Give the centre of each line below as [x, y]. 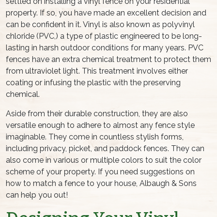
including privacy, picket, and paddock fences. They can [105, 149]
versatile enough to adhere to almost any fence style [100, 125]
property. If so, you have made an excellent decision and [106, 13]
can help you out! [37, 195]
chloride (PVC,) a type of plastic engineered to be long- [104, 36]
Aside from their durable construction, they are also [97, 114]
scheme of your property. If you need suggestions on [100, 172]
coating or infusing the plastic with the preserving [93, 83]
